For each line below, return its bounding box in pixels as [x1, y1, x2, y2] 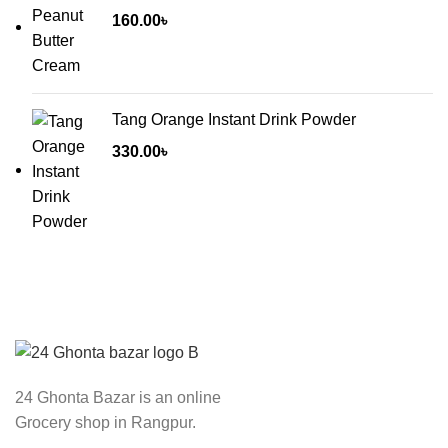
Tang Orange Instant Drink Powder [112, 110, 356, 128]
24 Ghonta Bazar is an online [15, 388, 221, 406]
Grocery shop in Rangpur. [15, 413, 196, 431]
